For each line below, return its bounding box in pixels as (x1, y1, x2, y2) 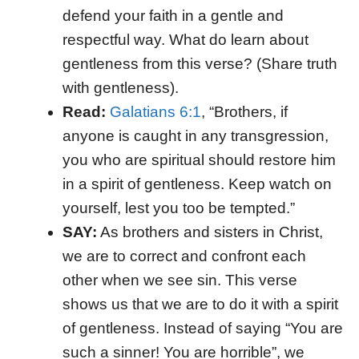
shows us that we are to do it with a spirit (62, 296, 338, 313)
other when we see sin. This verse (62, 272, 297, 288)
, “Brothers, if (200, 103, 288, 120)
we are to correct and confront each (62, 248, 306, 264)
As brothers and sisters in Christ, (96, 224, 323, 240)
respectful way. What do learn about (62, 31, 309, 48)
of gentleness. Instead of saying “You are (62, 320, 343, 337)
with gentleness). (62, 79, 179, 96)
